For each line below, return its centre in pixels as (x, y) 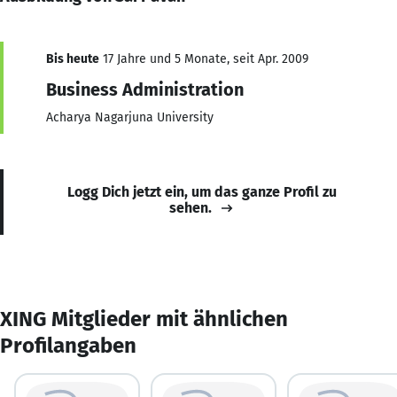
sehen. (191, 207)
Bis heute (73, 58)
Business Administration (145, 89)
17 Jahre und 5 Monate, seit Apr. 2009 (204, 58)
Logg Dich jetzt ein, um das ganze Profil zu (202, 191)
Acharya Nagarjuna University (130, 117)
